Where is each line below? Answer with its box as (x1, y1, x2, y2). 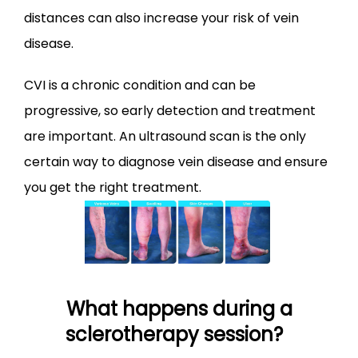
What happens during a (66, 295, 292, 322)
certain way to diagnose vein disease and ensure (24, 152, 328, 171)
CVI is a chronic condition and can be (24, 75, 256, 94)
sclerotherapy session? (66, 320, 292, 348)
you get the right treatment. (24, 177, 201, 197)
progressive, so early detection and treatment (24, 101, 316, 120)
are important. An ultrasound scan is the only (24, 126, 306, 145)
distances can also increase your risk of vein (24, 8, 299, 27)
